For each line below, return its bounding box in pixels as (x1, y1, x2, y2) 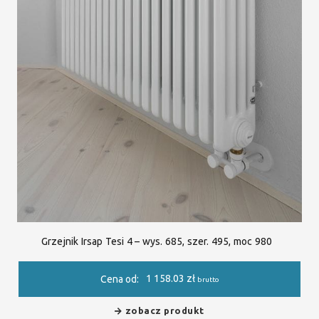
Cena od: (100, 273, 139, 285)
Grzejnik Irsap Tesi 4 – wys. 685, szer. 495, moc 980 (41, 236, 273, 248)
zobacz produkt (125, 305, 204, 315)
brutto (197, 275, 219, 283)
